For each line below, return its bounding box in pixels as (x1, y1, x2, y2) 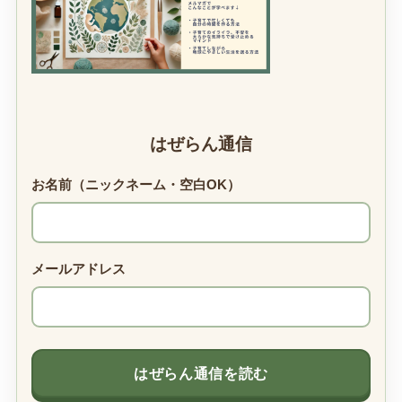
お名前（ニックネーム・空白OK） (31, 178, 240, 193)
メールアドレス (31, 262, 126, 277)
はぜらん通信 (150, 134, 252, 154)
